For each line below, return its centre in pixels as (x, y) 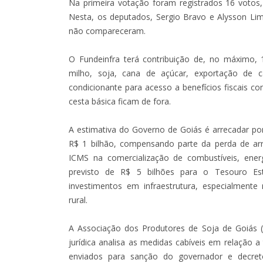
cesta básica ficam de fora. (120, 101)
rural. (78, 200)
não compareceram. (107, 31)
